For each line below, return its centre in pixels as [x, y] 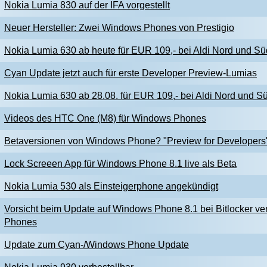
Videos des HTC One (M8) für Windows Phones [105, 118]
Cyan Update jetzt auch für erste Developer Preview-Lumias [131, 73]
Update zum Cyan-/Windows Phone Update [97, 245]
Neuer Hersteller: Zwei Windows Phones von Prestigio [119, 28]
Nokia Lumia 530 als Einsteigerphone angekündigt [111, 186]
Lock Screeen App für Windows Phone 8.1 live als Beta [120, 164]
